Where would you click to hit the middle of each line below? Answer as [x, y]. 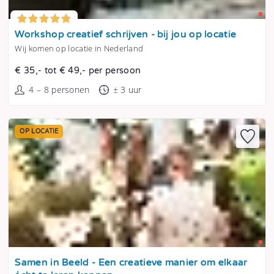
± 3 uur [127, 90]
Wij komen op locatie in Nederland [79, 49]
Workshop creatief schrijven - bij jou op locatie [126, 35]
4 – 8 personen [59, 90]
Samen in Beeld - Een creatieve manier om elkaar [131, 263]
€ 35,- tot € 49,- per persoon [78, 71]
